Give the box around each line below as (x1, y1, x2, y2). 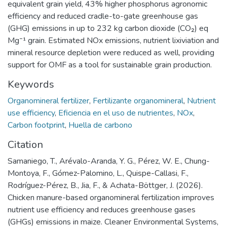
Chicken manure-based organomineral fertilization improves (8, 192, 214, 203)
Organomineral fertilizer (8, 95, 89, 106)
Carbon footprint (8, 119, 65, 131)
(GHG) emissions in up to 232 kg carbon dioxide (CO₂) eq (8, 22, 208, 34)
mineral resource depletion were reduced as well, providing (8, 47, 214, 58)
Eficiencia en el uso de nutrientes (58, 107, 173, 119)
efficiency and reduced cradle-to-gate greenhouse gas (8, 10, 198, 22)
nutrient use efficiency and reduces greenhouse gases (8, 204, 196, 215)
